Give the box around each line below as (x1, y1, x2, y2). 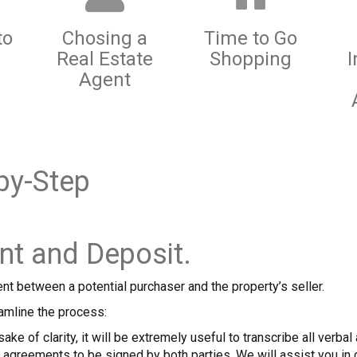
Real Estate (57, 48, 154, 70)
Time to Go (204, 27, 298, 49)
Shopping (210, 48, 292, 70)
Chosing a (62, 27, 148, 49)
